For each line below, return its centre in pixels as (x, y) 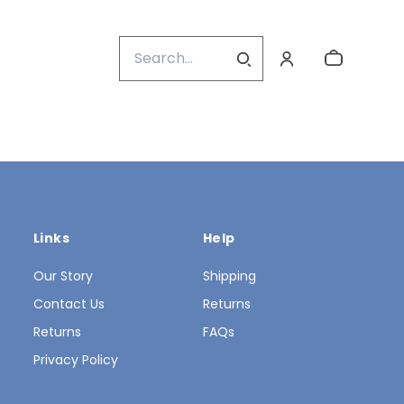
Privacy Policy (76, 360)
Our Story (63, 276)
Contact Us (69, 304)
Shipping (230, 276)
